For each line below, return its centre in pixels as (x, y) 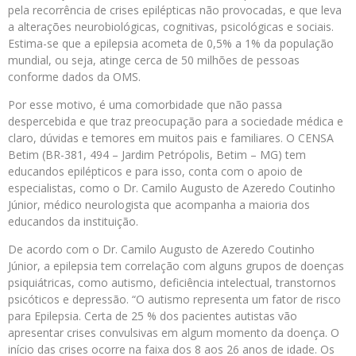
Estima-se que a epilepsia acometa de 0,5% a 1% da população (171, 43)
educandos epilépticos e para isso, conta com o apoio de (155, 171)
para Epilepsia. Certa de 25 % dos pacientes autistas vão (153, 316)
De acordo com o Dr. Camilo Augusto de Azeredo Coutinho (161, 249)
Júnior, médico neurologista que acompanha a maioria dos (159, 205)
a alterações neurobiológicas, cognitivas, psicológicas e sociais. (171, 27)
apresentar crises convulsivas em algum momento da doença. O (174, 333)
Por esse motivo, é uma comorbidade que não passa (145, 104)
